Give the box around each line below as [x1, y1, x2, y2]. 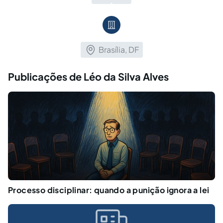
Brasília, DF [98, 44, 139, 55]
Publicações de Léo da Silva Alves [8, 70, 169, 83]
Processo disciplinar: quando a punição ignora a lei [8, 185, 210, 196]
